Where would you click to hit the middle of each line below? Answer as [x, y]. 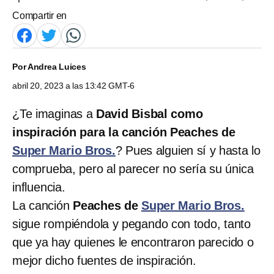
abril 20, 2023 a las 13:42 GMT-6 [74, 85]
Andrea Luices [57, 66]
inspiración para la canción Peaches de [124, 132]
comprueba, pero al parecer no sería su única [133, 168]
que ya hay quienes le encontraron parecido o [133, 242]
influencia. [39, 187]
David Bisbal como [149, 113]
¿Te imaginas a [54, 113]
